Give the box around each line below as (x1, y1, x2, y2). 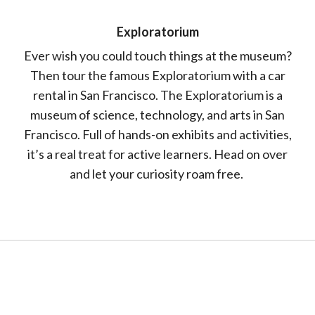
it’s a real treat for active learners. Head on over (27, 146, 288, 162)
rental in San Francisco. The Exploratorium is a (32, 87, 283, 103)
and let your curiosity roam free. (70, 166, 245, 181)
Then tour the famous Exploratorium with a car (30, 67, 285, 83)
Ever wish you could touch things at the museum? (23, 48, 292, 63)
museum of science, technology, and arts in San (30, 107, 285, 122)
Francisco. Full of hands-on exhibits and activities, (23, 127, 292, 142)
